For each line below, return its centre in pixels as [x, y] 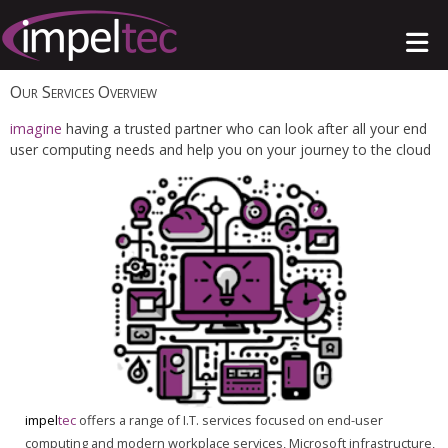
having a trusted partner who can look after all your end [244, 128]
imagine [36, 128]
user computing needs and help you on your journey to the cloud [220, 149]
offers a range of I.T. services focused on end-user [229, 419]
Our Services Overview [83, 91]
